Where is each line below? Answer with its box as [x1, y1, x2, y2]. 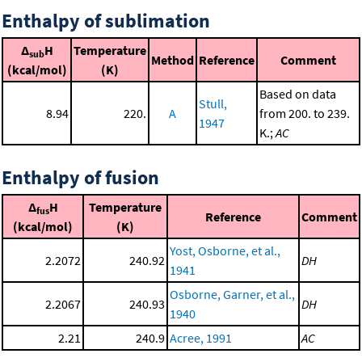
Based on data [259, 86, 336, 103]
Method [151, 52, 194, 69]
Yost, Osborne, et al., [170, 242, 280, 259]
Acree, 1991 [170, 330, 232, 347]
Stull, [199, 95, 227, 112]
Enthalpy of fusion [2, 165, 159, 191]
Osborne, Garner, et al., [170, 286, 295, 303]
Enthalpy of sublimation [2, 8, 210, 34]
